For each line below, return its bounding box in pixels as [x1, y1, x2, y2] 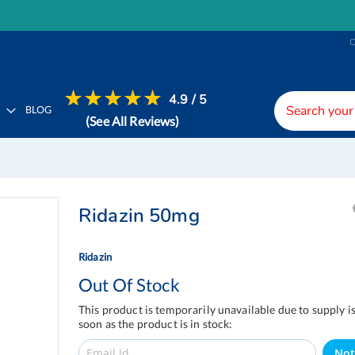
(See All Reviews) [86, 113, 180, 128]
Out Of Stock [78, 274, 180, 296]
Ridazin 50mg [78, 203, 200, 228]
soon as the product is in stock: [78, 317, 233, 330]
